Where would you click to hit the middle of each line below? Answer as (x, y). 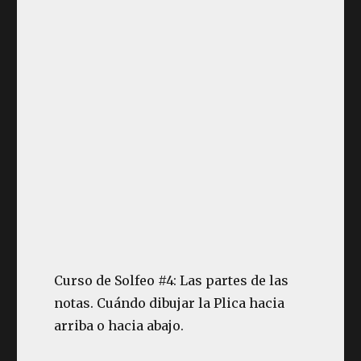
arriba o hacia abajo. (121, 326)
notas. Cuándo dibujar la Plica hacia (170, 303)
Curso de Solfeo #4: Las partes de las (172, 280)
